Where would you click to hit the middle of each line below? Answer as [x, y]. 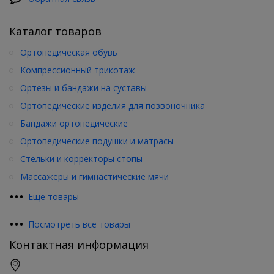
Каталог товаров [55, 31]
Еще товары [54, 196]
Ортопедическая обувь [69, 52]
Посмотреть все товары [79, 224]
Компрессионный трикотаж [78, 70]
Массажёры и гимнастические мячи [94, 176]
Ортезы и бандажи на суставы [83, 87]
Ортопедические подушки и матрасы [97, 141]
